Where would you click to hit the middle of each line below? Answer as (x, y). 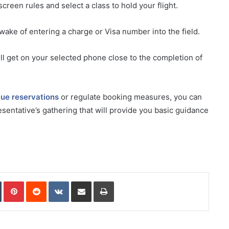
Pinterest (38, 181)
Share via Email (99, 181)
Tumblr (12, 181)
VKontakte (85, 181)
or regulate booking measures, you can (130, 97)
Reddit (56, 181)
